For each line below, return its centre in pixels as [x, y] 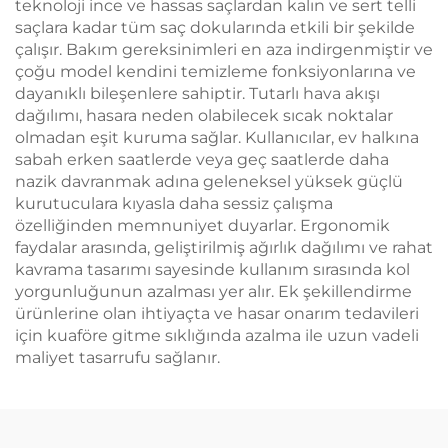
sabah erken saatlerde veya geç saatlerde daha [202, 159]
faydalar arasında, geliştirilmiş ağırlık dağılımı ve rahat [224, 247]
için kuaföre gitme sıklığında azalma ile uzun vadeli [217, 335]
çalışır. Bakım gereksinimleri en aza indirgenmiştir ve [224, 49]
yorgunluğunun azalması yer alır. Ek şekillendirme [213, 291]
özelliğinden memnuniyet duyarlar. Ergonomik [202, 225]
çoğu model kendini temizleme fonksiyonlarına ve [215, 71]
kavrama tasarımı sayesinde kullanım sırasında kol [212, 269]
